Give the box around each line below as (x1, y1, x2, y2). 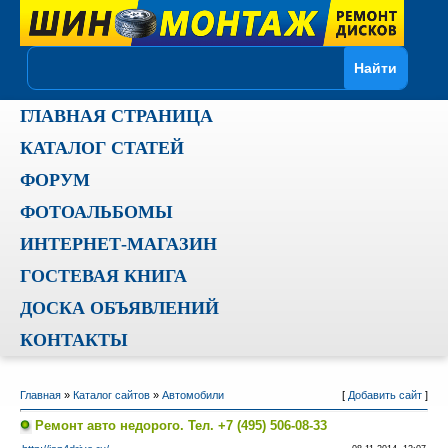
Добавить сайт (347, 389, 422, 401)
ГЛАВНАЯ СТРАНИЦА (19, 106, 213, 126)
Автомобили (161, 389, 224, 401)
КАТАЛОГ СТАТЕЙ (19, 138, 184, 158)
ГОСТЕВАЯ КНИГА (19, 266, 187, 286)
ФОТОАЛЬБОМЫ (19, 202, 173, 222)
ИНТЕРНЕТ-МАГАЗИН (19, 234, 217, 254)
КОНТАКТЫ (19, 330, 128, 350)
